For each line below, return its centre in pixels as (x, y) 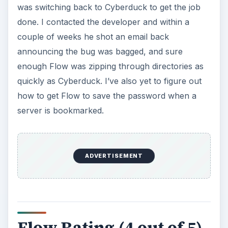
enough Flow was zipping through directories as (110, 66)
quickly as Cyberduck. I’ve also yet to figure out (109, 81)
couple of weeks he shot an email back (93, 36)
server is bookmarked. (60, 110)
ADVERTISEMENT (114, 156)
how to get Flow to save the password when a (107, 95)
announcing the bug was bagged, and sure (100, 51)
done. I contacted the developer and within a (103, 22)
